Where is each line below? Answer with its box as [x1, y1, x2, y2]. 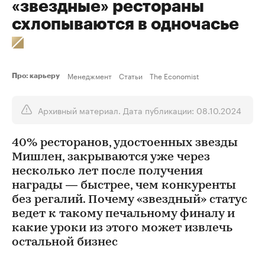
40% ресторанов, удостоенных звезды [12, 137, 238, 149]
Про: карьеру [12, 72, 63, 79]
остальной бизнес [12, 237, 118, 248]
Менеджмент [67, 70, 112, 81]
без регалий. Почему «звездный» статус [12, 194, 247, 206]
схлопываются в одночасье [12, 16, 239, 33]
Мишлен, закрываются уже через [12, 151, 210, 163]
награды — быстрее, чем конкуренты [12, 180, 236, 192]
